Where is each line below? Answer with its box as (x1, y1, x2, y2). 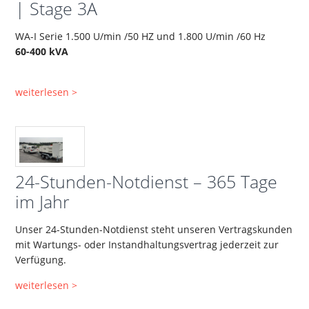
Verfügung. (15, 253, 67, 267)
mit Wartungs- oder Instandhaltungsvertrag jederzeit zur (15, 238, 279, 252)
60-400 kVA (15, 44, 69, 58)
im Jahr (15, 190, 70, 214)
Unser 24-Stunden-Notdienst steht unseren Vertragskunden (15, 223, 293, 237)
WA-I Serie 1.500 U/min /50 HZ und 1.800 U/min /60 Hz (15, 29, 266, 43)
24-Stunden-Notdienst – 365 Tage (15, 170, 278, 194)
